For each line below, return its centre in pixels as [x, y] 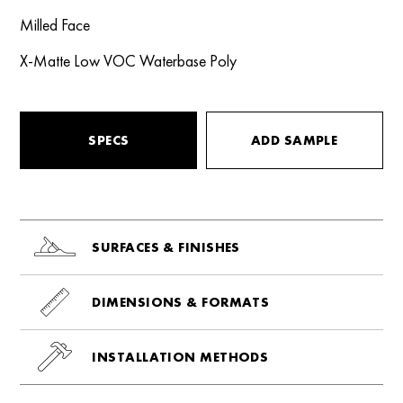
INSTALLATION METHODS [180, 357]
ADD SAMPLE [294, 140]
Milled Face [55, 24]
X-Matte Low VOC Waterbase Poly [129, 60]
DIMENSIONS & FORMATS [181, 302]
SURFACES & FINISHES [166, 247]
